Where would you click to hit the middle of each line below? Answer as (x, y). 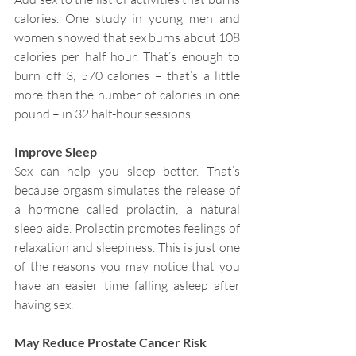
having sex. (44, 305)
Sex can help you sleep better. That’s (127, 171)
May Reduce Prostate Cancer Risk (110, 342)
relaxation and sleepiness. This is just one (127, 248)
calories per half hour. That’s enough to (127, 57)
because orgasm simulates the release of (127, 190)
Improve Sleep (56, 152)
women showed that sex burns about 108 (127, 38)
